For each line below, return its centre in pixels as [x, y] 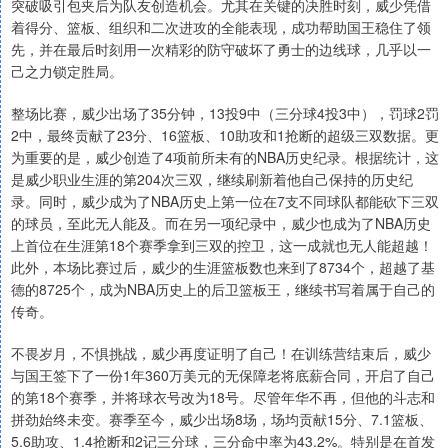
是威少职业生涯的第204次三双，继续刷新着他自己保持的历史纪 [212, 179]
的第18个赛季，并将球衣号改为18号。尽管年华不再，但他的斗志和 [223, 397]
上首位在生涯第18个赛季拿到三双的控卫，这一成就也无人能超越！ [222, 245]
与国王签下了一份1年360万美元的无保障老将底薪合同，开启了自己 [223, 375]
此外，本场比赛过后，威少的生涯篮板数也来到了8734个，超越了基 [223, 267]
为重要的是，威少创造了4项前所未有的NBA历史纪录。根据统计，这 [225, 157]
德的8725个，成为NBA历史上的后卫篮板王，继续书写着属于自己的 [223, 289]
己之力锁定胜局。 [67, 71]
